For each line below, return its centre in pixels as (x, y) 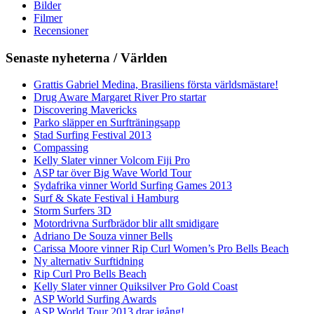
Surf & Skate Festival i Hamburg (106, 198)
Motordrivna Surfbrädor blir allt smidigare (126, 224)
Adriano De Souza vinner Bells (103, 236)
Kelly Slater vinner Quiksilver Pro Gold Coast (136, 287)
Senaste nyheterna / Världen (87, 57)
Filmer (48, 18)
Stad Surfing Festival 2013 (93, 135)
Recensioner (61, 30)
